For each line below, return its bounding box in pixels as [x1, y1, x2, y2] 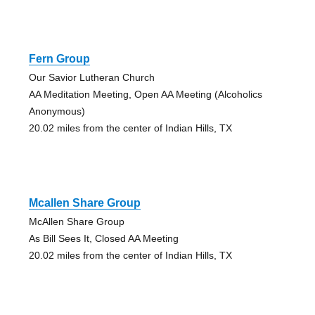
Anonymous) [28, 105, 85, 117]
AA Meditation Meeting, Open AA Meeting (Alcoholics [28, 89, 262, 101]
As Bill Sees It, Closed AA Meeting [28, 233, 179, 245]
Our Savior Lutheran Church [28, 72, 155, 84]
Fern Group [28, 53, 90, 65]
